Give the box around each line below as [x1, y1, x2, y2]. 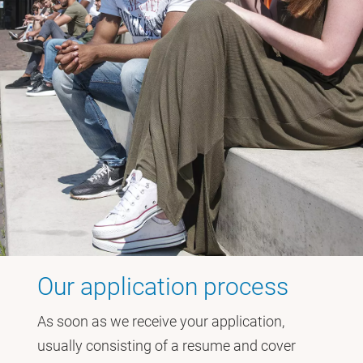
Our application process [37, 271, 288, 301]
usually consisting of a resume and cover [37, 336, 296, 354]
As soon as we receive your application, [37, 312, 284, 330]
